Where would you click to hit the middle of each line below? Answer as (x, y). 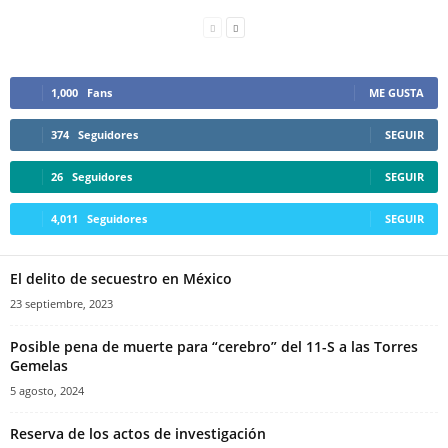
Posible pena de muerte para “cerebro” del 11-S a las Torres (214, 347)
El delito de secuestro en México (121, 279)
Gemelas (39, 366)
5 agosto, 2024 (47, 391)
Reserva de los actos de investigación (138, 434)
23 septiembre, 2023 (61, 304)
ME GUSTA (396, 93)
